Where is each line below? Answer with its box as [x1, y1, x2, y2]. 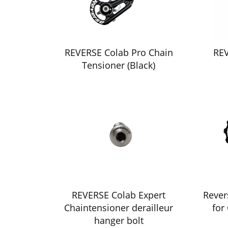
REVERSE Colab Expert [72, 189, 166, 202]
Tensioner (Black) [82, 59, 156, 71]
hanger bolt [94, 214, 144, 227]
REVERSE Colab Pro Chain [64, 46, 173, 59]
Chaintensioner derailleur [64, 202, 174, 214]
